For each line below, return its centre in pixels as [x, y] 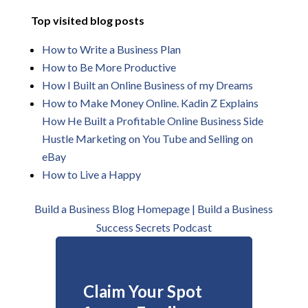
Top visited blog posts [87, 20]
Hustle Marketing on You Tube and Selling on [147, 139]
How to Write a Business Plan [111, 49]
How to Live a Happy [91, 174]
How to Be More [82, 67]
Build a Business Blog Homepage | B [120, 209]
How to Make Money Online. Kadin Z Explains [150, 103]
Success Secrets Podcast [154, 227]
